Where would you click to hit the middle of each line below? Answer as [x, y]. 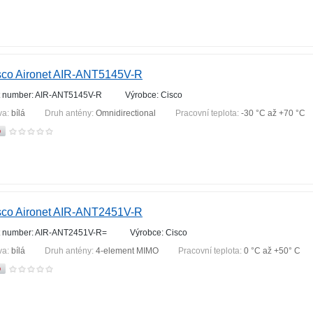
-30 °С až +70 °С [273, 113]
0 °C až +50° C [272, 251]
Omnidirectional [126, 113]
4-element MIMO [127, 251]
